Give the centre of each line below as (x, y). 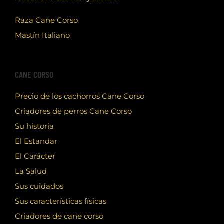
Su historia (34, 126)
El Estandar (36, 141)
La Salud (31, 171)
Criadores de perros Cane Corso (73, 111)
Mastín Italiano (42, 35)
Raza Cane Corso (46, 20)
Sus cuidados (39, 186)
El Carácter (35, 156)
